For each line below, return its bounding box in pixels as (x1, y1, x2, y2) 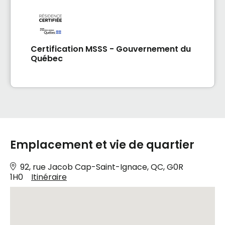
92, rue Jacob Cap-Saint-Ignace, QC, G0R (20, 161, 183, 173)
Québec (31, 53, 63, 65)
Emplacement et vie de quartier (10, 137, 194, 153)
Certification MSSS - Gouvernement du (31, 43, 191, 55)
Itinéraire (31, 171, 67, 183)
